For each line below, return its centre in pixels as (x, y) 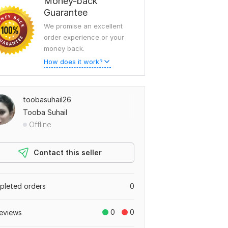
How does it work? (73, 62)
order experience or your (84, 37)
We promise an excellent (83, 26)
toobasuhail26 (47, 99)
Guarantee (66, 12)
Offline (40, 124)
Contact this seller (68, 152)
